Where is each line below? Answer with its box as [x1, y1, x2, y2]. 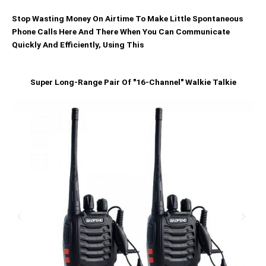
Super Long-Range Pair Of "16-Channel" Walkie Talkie [30, 77, 236, 87]
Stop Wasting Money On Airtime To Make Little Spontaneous [12, 14, 243, 23]
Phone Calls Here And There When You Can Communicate [12, 27, 230, 36]
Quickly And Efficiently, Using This [12, 40, 144, 49]
